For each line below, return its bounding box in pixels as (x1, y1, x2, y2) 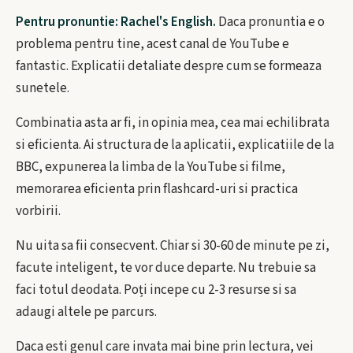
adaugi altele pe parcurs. (16, 303, 157, 321)
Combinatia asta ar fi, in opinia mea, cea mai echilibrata (16, 113, 329, 132)
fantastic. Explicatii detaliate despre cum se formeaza (16, 57, 321, 76)
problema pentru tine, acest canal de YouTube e (16, 35, 289, 54)
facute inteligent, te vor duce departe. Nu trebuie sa (16, 258, 316, 277)
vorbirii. (16, 202, 61, 221)
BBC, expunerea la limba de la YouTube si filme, (16, 158, 285, 176)
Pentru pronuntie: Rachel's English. (16, 13, 216, 32)
